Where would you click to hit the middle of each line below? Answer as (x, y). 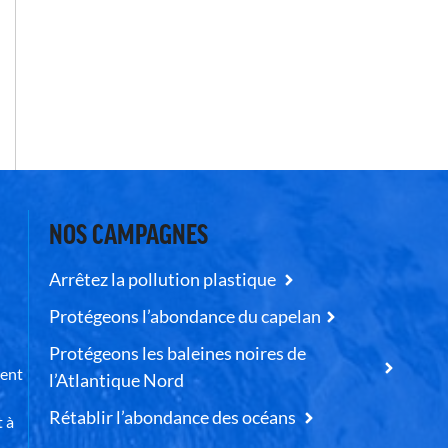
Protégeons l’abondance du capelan (184, 316)
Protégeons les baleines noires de (177, 353)
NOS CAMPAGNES (130, 233)
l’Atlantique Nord (116, 380)
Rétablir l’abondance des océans (173, 417)
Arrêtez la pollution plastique (163, 279)
